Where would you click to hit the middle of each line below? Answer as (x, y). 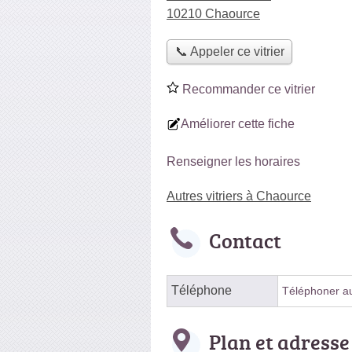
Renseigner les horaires (233, 161)
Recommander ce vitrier (247, 89)
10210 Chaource (213, 14)
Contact (245, 240)
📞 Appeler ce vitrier (229, 52)
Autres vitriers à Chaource (239, 196)
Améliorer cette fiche (238, 123)
